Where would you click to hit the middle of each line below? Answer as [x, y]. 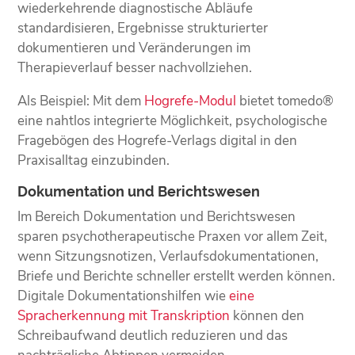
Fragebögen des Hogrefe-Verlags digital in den [158, 140]
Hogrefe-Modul [191, 101]
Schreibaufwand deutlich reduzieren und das [153, 335]
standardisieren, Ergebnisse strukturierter [143, 28]
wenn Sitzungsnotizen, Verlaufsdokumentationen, [168, 256]
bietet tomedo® [285, 101]
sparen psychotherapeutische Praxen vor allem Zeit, [173, 236]
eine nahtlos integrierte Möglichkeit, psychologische [173, 120]
